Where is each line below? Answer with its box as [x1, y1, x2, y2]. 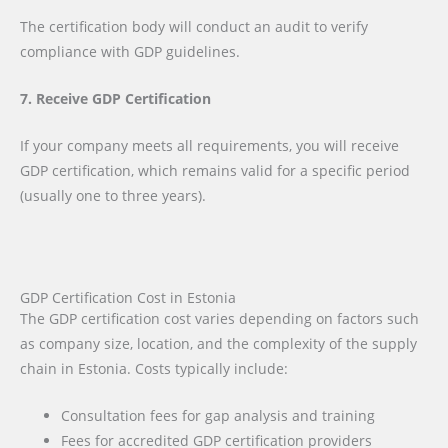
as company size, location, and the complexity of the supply [20, 333, 417, 353]
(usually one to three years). [20, 185, 206, 205]
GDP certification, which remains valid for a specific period [20, 160, 410, 180]
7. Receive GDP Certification [20, 89, 211, 109]
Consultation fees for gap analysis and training [61, 405, 376, 425]
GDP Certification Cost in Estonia [20, 287, 236, 307]
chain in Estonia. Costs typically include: [20, 358, 288, 378]
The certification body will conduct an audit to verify [20, 17, 368, 37]
